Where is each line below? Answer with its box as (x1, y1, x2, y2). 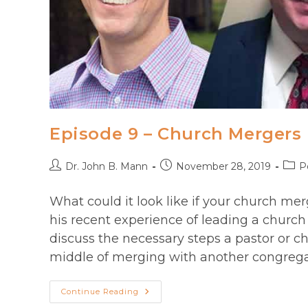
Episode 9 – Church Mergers (49, 124, 302, 144)
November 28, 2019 (176, 160, 271, 173)
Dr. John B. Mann (65, 160, 148, 173)
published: (159, 173, 208, 186)
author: (49, 173, 82, 186)
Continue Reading (61, 287, 139, 297)
